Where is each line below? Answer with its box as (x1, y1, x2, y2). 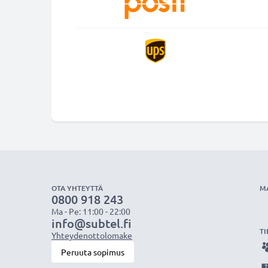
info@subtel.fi (51, 215, 132, 231)
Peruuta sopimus (61, 246, 124, 257)
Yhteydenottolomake (51, 230, 132, 240)
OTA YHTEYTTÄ (51, 183, 103, 193)
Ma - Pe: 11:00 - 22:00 (51, 206, 130, 217)
